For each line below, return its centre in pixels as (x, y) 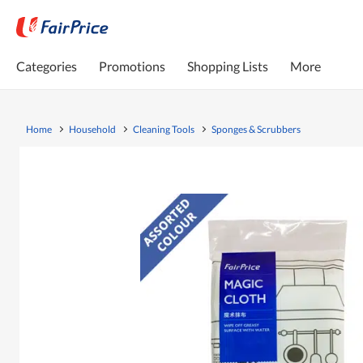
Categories (47, 66)
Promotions (132, 66)
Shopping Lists (228, 66)
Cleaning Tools (164, 129)
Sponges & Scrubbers (256, 129)
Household (92, 129)
